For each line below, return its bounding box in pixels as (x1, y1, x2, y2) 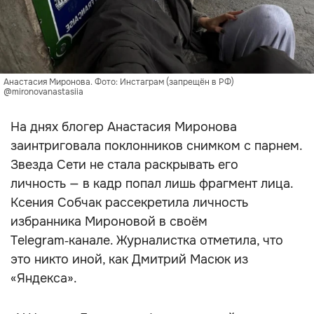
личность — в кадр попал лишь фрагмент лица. (11, 176, 293, 191)
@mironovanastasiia (4, 86, 83, 97)
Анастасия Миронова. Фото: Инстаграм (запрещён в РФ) (4, 76, 234, 88)
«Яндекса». (11, 271, 77, 286)
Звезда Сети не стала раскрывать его (11, 157, 238, 172)
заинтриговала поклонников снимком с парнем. (11, 138, 302, 153)
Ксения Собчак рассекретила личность (11, 195, 248, 210)
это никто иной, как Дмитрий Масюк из (11, 252, 248, 267)
